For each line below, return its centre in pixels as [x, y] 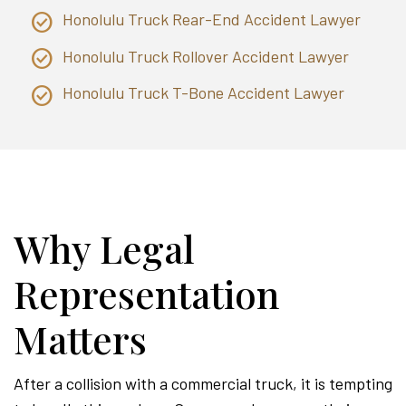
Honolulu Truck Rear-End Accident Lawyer [212, 19]
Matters [80, 339]
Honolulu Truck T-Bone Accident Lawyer [203, 93]
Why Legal [104, 249]
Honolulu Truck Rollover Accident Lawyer [206, 56]
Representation [146, 294]
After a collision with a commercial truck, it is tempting [203, 384]
